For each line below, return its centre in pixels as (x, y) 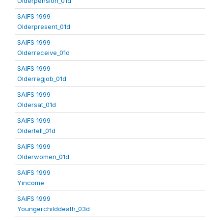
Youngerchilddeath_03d (54, 209)
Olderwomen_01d (43, 157)
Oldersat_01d (37, 105)
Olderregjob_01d (42, 79)
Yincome (31, 183)
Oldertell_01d (36, 131)
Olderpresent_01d (44, 27)
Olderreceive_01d (43, 53)
